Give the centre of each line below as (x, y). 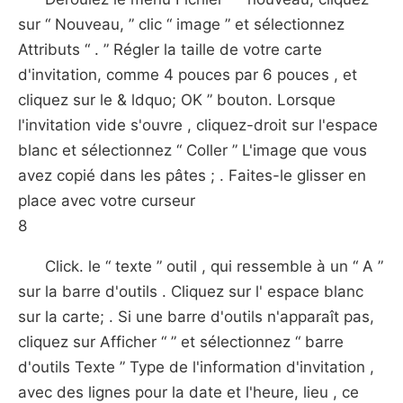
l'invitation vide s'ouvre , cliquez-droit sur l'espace (198, 125)
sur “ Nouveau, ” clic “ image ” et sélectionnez (181, 24)
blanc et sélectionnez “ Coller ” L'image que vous (193, 150)
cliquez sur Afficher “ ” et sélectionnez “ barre (181, 342)
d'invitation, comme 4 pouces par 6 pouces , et (188, 75)
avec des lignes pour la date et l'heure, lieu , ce (188, 392)
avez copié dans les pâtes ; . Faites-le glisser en (192, 175)
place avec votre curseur (107, 201)
